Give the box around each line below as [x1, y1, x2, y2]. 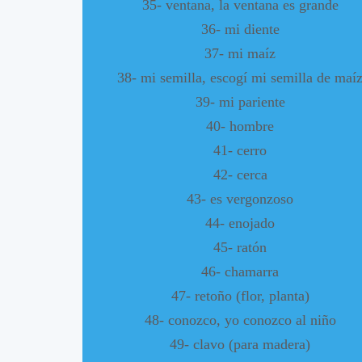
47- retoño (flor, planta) [170, 287, 309, 304]
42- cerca [213, 166, 267, 183]
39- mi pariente [195, 93, 285, 110]
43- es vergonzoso [187, 190, 293, 207]
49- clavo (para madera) [170, 335, 310, 352]
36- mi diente [200, 20, 280, 37]
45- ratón [213, 238, 267, 255]
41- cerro [213, 141, 267, 158]
